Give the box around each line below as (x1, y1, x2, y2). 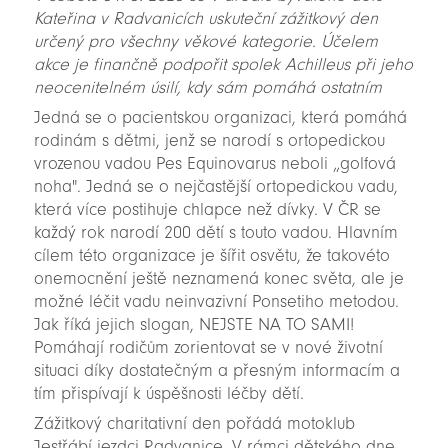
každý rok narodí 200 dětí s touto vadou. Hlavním (33, 222, 398, 244)
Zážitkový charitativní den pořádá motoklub (33, 413, 355, 435)
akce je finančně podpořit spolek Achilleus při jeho (33, 53, 413, 75)
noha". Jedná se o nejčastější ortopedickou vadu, (33, 176, 398, 198)
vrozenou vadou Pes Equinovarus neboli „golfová (33, 153, 396, 175)
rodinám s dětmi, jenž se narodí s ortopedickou (33, 130, 385, 152)
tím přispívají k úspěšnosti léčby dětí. (33, 383, 304, 405)
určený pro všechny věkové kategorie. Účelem (33, 30, 378, 52)
